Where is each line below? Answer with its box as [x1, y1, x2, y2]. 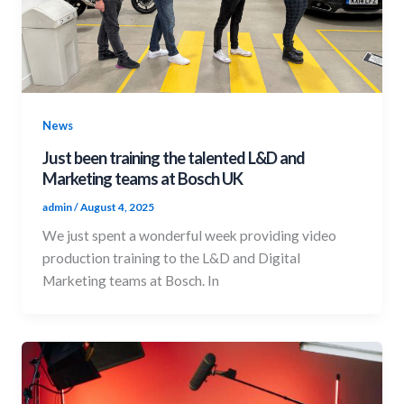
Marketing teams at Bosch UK [42, 168, 243, 188]
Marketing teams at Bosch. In [42, 272, 220, 289]
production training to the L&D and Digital [42, 250, 301, 267]
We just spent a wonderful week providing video [42, 227, 337, 244]
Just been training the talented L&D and [42, 147, 306, 168]
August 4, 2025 [80, 199, 155, 214]
